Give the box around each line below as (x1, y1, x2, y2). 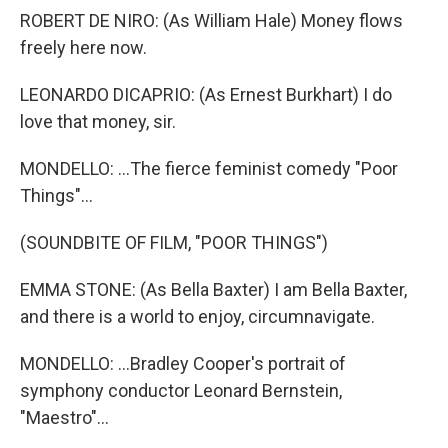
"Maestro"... (20, 407, 109, 428)
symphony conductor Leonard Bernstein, (20, 380, 342, 401)
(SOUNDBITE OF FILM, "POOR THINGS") (20, 232, 328, 253)
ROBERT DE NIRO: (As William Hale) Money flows (20, 10, 403, 31)
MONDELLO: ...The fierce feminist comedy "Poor (20, 158, 398, 179)
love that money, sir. (20, 111, 176, 132)
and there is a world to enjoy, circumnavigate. (20, 306, 375, 327)
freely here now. (20, 37, 147, 58)
